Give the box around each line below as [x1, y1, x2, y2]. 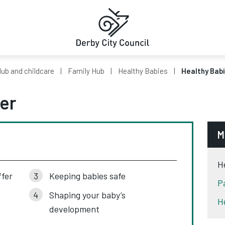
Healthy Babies [118, 66, 168, 75]
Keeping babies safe [49, 170, 126, 181]
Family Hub [68, 66, 104, 75]
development [49, 203, 99, 214]
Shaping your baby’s [49, 189, 126, 200]
